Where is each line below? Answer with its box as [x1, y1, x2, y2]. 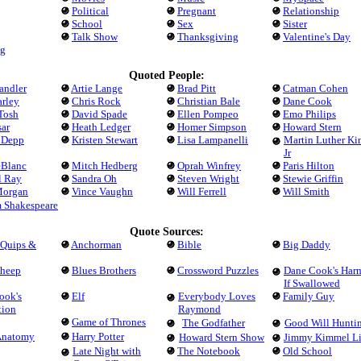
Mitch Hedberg [72, 160, 138, 172]
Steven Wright [177, 172, 239, 185]
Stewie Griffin [283, 172, 343, 185]
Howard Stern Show [179, 331, 264, 343]
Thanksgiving [177, 31, 239, 43]
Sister [283, 18, 307, 30]
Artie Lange [71, 82, 122, 94]
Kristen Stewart [72, 134, 138, 146]
